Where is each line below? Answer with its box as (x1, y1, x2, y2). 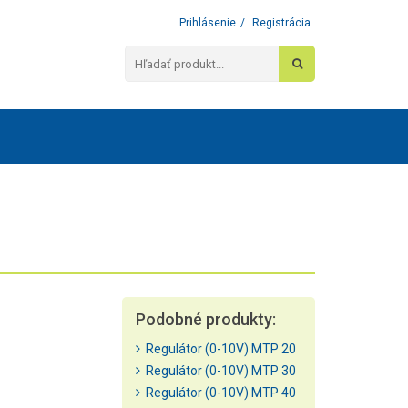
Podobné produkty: (136, 310, 277, 329)
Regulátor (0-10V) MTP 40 (140, 385, 297, 400)
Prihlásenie (179, 16, 236, 29)
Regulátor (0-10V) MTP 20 (140, 342, 297, 356)
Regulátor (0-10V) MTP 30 (140, 363, 297, 378)
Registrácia (252, 16, 311, 29)
